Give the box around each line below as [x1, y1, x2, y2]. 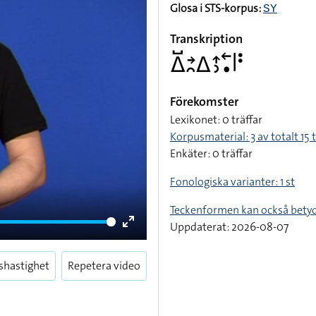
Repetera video [68, 258, 140, 273]
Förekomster [170, 93, 238, 110]
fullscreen [128, 249, 176, 264]
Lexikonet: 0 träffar [170, 112, 262, 127]
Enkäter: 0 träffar [170, 146, 253, 161]
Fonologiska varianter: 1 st [170, 174, 295, 189]
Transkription [170, 30, 243, 47]
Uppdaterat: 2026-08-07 [170, 219, 288, 234]
